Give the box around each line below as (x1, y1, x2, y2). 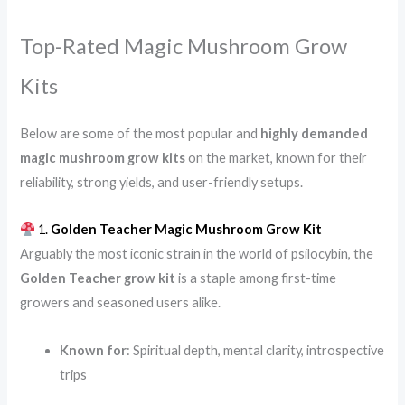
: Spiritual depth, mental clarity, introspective (127, 342, 385, 358)
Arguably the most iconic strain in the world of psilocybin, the (20, 246, 374, 262)
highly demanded (260, 125, 369, 141)
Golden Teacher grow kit (20, 270, 176, 287)
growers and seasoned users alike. (20, 295, 221, 311)
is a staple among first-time (175, 270, 337, 287)
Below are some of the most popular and (20, 125, 261, 141)
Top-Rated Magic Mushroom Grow (20, 33, 348, 60)
